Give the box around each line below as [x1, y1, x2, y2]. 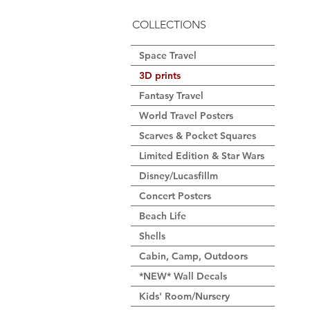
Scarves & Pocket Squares [139, 129, 256, 142]
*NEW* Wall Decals [139, 270, 227, 282]
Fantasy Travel [139, 89, 203, 102]
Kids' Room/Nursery [139, 290, 230, 302]
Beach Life [139, 210, 186, 222]
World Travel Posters [139, 109, 233, 122]
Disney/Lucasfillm [139, 170, 218, 182]
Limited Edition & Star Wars [139, 149, 264, 162]
